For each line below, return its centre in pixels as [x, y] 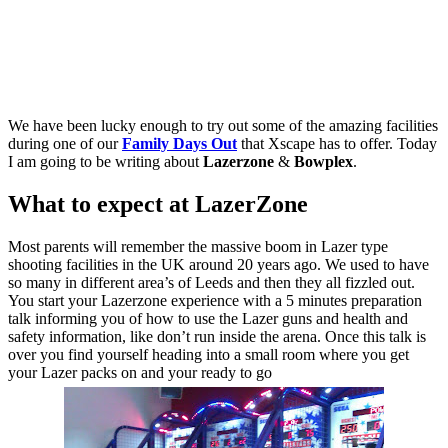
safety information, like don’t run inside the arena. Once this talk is [217, 336]
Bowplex [323, 161]
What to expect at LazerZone [158, 203]
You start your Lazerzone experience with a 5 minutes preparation [215, 300]
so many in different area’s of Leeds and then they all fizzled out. [211, 282]
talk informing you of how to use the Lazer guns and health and [208, 318]
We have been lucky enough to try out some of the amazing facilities [223, 125]
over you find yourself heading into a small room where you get [208, 354]
